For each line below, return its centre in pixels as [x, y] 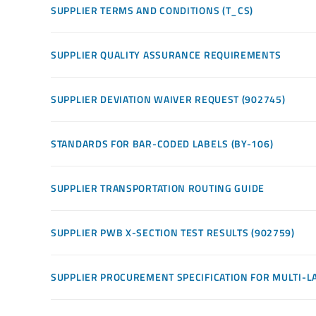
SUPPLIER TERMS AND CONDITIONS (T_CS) [152, 10]
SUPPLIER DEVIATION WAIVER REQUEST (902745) [168, 99]
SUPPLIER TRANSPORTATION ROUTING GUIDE [158, 188]
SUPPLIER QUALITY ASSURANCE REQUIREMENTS [166, 54]
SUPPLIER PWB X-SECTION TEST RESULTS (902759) [173, 232]
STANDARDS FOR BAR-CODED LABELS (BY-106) [162, 143]
